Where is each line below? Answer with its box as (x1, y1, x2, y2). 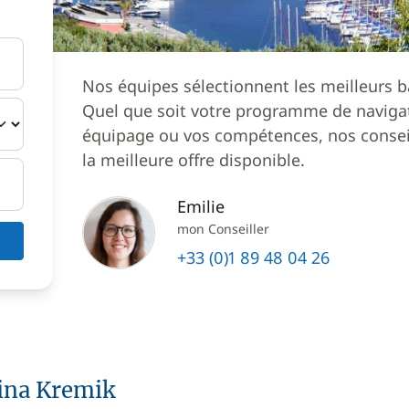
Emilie (177, 195, 225, 217)
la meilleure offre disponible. (82, 149, 305, 171)
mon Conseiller (177, 220, 269, 237)
